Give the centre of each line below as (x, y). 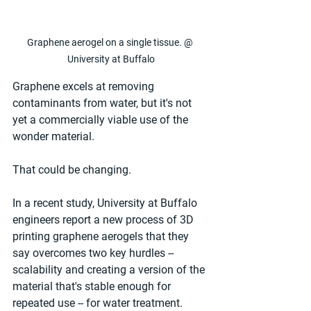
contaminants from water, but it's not (103, 103)
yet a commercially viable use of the (102, 119)
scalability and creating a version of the (110, 269)
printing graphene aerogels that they (102, 236)
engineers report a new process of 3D (104, 219)
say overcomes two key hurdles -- (94, 253)
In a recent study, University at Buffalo (106, 203)
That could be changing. (72, 169)
